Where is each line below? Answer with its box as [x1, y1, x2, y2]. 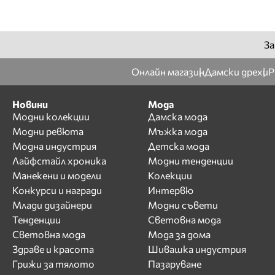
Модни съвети [147, 198, 218, 211]
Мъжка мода [147, 125, 207, 137]
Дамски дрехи [204, 66, 268, 78]
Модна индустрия [12, 139, 96, 152]
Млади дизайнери [12, 198, 92, 211]
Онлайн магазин [131, 66, 204, 78]
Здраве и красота [12, 242, 94, 255]
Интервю [147, 184, 193, 196]
